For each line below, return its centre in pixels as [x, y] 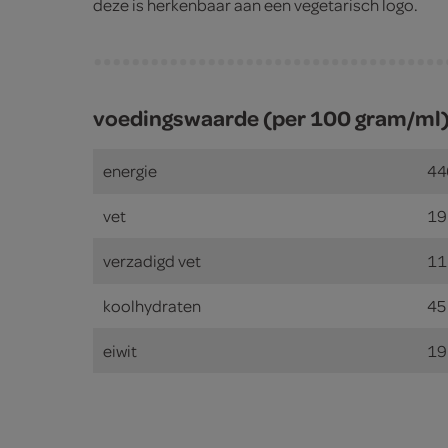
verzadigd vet [151, 260]
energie [129, 170]
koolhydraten [151, 305]
